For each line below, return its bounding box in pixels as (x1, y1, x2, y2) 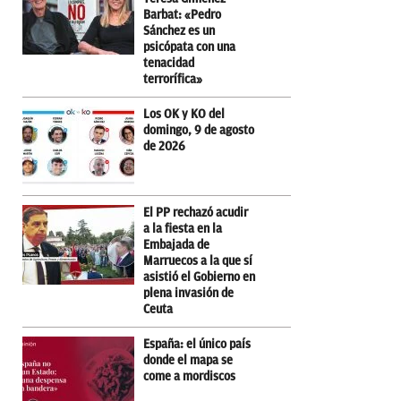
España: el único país (143, 337, 251, 351)
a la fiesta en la (143, 221, 222, 235)
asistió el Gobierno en (143, 269, 255, 284)
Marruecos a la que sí (143, 253, 252, 268)
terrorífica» (143, 72, 202, 86)
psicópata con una (143, 39, 235, 54)
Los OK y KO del (143, 107, 225, 121)
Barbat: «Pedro (143, 7, 221, 21)
